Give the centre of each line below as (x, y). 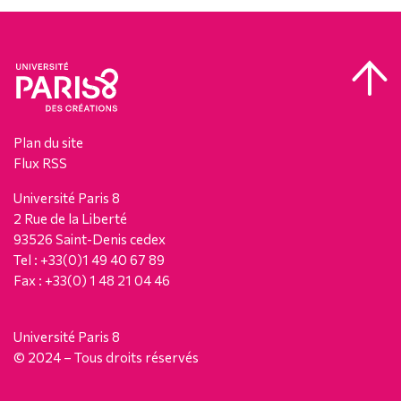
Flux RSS (40, 162)
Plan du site (48, 142)
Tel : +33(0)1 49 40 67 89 (89, 259)
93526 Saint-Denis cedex (90, 239)
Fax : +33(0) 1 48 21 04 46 (92, 280)
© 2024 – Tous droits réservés (106, 357)
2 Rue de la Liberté (70, 218)
